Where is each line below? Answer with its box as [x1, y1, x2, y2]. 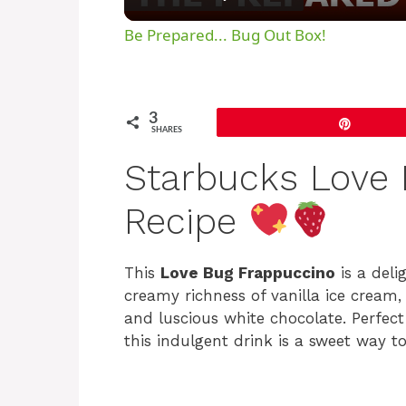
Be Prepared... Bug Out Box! [124, 24, 326, 46]
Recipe [124, 200, 248, 244]
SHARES [151, 126, 182, 135]
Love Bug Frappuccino [160, 264, 335, 283]
